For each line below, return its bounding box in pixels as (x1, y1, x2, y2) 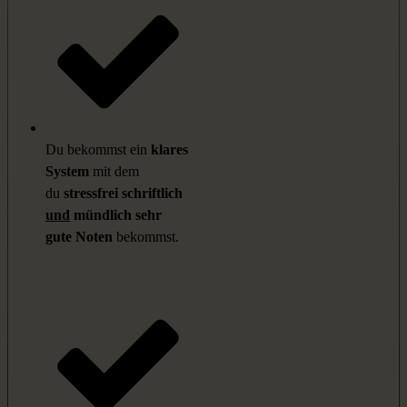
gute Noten (45, 229, 113, 245)
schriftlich (118, 185, 183, 202)
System (45, 164, 89, 180)
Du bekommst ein (45, 142, 151, 158)
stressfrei (64, 185, 118, 202)
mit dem (89, 164, 139, 180)
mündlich (70, 207, 135, 223)
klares (151, 142, 188, 158)
